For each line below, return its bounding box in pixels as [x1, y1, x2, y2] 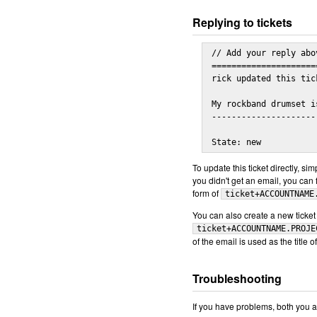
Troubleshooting [192, 270, 282, 287]
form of [192, 187, 221, 199]
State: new [212, 137, 261, 147]
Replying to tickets [192, 14, 292, 30]
